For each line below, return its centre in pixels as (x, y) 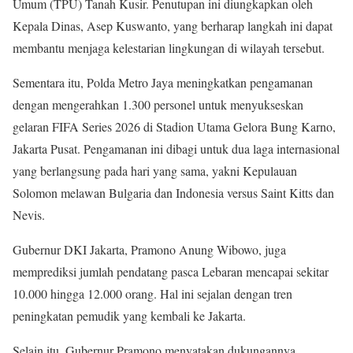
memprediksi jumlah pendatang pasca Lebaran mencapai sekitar (171, 271)
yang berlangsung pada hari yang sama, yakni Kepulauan (155, 170)
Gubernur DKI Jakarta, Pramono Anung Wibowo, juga (149, 249)
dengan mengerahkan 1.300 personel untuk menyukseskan (158, 104)
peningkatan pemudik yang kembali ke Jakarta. (129, 315)
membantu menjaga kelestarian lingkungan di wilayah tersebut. (169, 47)
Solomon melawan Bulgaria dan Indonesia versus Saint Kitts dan (173, 192)
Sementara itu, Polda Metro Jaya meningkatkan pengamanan (163, 82)
